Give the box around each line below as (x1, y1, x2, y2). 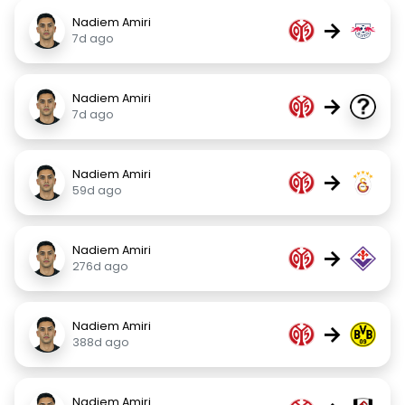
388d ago (72, 334, 129, 350)
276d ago (72, 259, 128, 274)
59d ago (72, 183, 122, 198)
